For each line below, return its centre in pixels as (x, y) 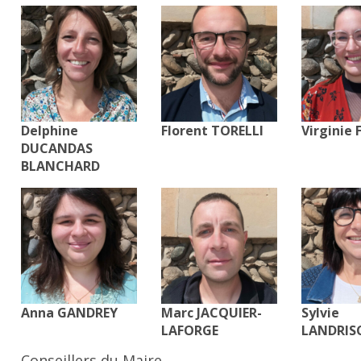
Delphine (50, 131)
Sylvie (320, 312)
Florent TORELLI (213, 131)
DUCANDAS (57, 148)
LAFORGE (190, 330)
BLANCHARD (61, 166)
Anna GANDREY (70, 312)
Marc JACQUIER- (212, 312)
